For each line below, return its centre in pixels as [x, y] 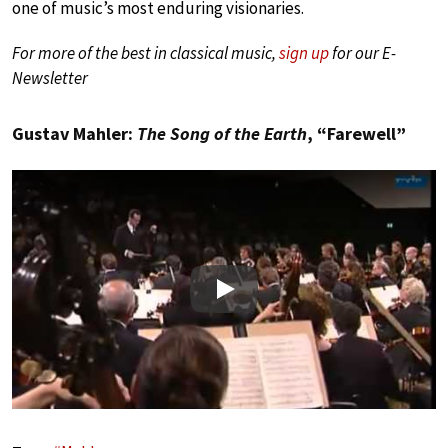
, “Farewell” [356, 134]
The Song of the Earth [222, 134]
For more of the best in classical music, [145, 53]
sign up [304, 53]
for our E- [362, 53]
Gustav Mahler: [74, 134]
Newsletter [50, 78]
